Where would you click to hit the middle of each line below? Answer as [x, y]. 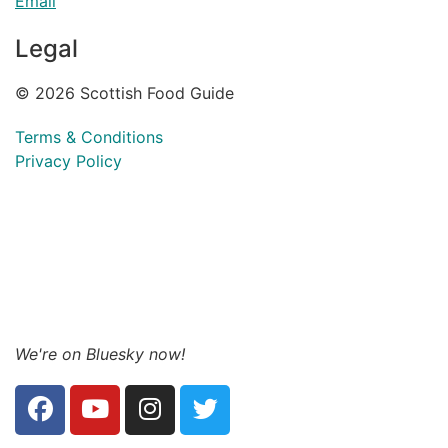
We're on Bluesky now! [100, 353]
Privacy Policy [68, 160]
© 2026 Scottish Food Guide [124, 92]
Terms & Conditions [89, 136]
